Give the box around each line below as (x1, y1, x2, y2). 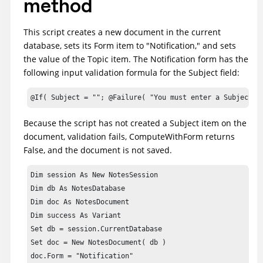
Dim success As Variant (31, 211, 122, 220)
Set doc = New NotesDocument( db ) (31, 238, 167, 247)
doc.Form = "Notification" (31, 252, 134, 261)
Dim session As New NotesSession (31, 171, 159, 180)
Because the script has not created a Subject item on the (23, 117, 247, 129)
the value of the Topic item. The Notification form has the (23, 53, 248, 65)
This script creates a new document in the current (23, 26, 221, 38)
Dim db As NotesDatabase (31, 184, 126, 193)
